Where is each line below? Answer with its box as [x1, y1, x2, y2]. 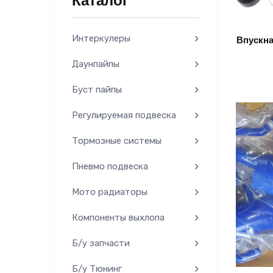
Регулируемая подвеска [72, 110, 176, 121]
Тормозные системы [72, 135, 161, 146]
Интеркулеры [72, 33, 130, 44]
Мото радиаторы [72, 186, 147, 197]
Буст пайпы [72, 84, 122, 95]
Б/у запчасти [72, 238, 130, 249]
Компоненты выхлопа [72, 212, 165, 223]
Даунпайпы [72, 58, 119, 69]
